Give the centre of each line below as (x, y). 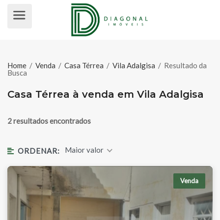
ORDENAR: (39, 151)
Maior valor (84, 150)
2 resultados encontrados (49, 121)
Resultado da (185, 65)
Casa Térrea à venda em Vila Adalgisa (106, 94)
